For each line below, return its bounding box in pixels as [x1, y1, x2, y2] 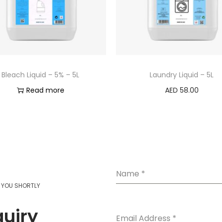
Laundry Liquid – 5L [150, 69, 214, 80]
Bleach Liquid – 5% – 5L [1, 69, 79, 80]
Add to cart [166, 100, 206, 110]
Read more [26, 85, 64, 95]
